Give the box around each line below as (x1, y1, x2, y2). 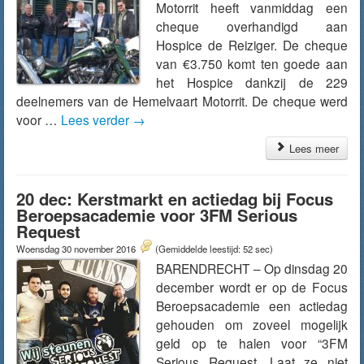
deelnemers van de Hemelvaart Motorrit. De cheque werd (16, 92, 348, 110)
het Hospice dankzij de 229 (156, 73, 348, 91)
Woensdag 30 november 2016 (16, 242, 138, 255)
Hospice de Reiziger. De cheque (156, 36, 348, 54)
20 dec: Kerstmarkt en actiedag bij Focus (16, 187, 333, 210)
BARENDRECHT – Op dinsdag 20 (156, 259, 348, 277)
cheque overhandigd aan (156, 17, 348, 35)
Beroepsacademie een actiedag (156, 297, 348, 314)
